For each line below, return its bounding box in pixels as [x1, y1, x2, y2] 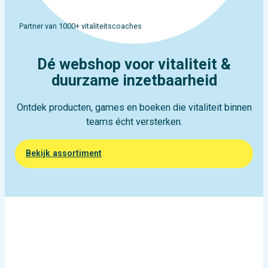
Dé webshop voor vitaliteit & [37, 55, 231, 73]
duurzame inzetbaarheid [51, 71, 217, 89]
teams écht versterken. [86, 116, 182, 128]
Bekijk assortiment [25, 148, 102, 159]
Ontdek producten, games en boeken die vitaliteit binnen [16, 102, 252, 114]
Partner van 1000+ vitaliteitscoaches [19, 22, 142, 31]
